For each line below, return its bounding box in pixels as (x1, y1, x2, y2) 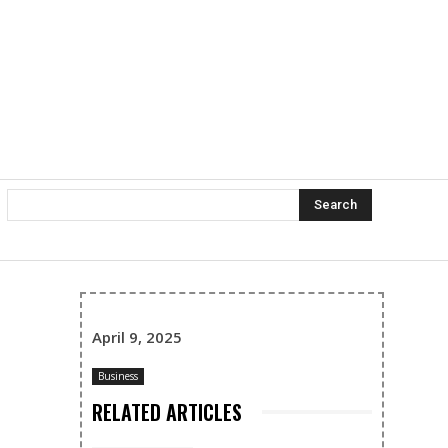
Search (313, 197, 357, 213)
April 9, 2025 (92, 327, 182, 348)
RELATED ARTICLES (92, 397, 242, 428)
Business (98, 369, 138, 384)
